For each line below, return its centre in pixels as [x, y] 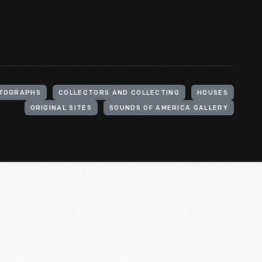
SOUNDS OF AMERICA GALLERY [169, 108]
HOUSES [213, 93]
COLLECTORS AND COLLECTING [119, 93]
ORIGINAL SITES [61, 108]
